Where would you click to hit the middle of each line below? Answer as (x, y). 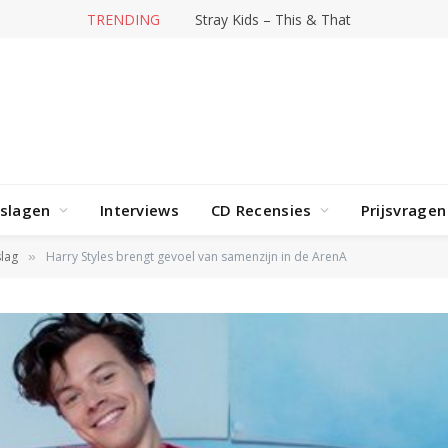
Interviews (139, 210)
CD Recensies (261, 210)
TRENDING (123, 19)
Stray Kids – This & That (273, 19)
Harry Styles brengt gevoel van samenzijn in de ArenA (196, 256)
